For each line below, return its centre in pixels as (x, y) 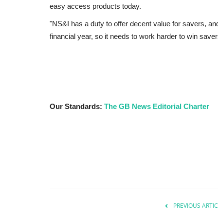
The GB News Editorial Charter (157, 106)
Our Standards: (77, 106)
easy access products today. (95, 6)
